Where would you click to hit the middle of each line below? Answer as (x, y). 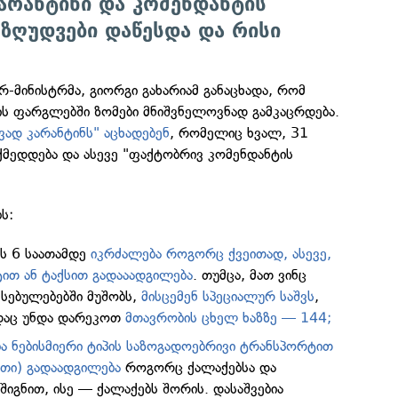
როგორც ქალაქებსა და (199, 367)
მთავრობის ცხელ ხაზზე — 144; (229, 318)
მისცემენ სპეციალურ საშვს (228, 296)
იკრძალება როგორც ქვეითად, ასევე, (211, 254)
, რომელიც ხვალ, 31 (239, 133)
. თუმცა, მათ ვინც (250, 275)
